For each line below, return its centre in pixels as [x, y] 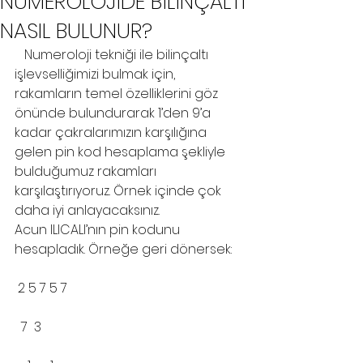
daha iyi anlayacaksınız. [87, 210]
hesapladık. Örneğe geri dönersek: [123, 249]
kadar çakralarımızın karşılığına [112, 132]
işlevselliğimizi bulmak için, [96, 74]
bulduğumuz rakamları [87, 171]
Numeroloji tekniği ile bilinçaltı [19, 55]
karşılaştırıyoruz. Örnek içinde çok [120, 191]
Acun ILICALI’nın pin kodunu [99, 230]
